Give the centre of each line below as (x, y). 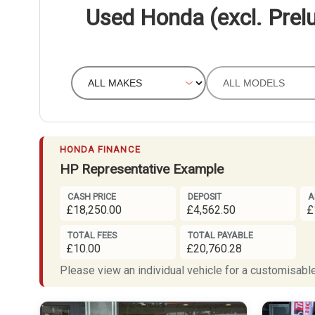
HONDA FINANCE (100, 149)
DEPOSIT (204, 197)
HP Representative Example (142, 169)
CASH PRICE (91, 197)
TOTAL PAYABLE (220, 236)
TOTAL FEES (92, 236)
